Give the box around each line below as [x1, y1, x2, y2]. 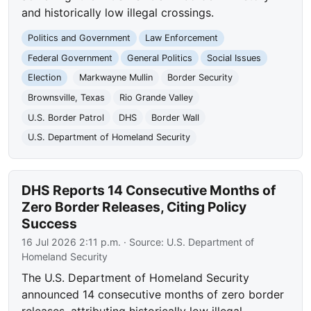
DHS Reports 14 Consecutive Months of [22, 181, 276, 199]
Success [22, 215, 78, 232]
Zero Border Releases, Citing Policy [22, 198, 247, 215]
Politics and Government [28, 33, 131, 44]
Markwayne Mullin [78, 72, 153, 83]
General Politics [126, 52, 192, 63]
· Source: [121, 235, 167, 248]
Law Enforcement [144, 33, 218, 44]
